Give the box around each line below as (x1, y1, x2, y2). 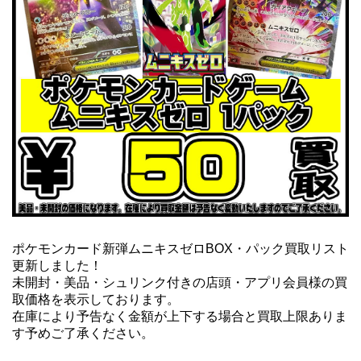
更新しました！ (12, 258, 115, 272)
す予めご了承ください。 (12, 326, 154, 340)
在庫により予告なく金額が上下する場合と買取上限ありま (12, 309, 347, 323)
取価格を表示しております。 (12, 292, 180, 306)
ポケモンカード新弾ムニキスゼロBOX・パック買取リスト (12, 241, 349, 255)
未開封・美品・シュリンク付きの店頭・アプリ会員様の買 (12, 275, 347, 289)
